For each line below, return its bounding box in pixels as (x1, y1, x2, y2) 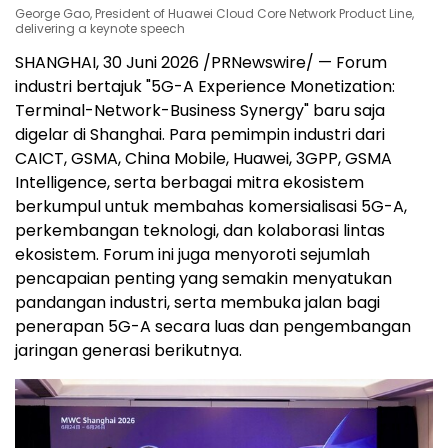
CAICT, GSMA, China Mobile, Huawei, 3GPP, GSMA (15, 146, 392, 170)
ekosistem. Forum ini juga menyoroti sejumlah (15, 242, 370, 266)
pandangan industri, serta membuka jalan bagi (15, 290, 380, 314)
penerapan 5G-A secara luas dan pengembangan (15, 314, 411, 338)
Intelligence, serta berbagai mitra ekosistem (15, 170, 364, 194)
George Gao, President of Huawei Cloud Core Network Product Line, (15, 4, 414, 22)
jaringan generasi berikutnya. (15, 338, 242, 362)
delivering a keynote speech (15, 19, 185, 37)
